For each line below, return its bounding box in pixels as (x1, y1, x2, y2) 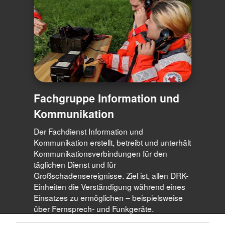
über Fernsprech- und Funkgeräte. (34, 203, 154, 214)
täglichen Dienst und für (34, 159, 117, 170)
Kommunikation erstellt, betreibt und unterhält (34, 137, 191, 148)
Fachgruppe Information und (34, 90, 180, 106)
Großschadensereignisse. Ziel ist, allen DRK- (34, 170, 189, 181)
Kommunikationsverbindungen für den (34, 148, 168, 159)
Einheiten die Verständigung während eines (34, 181, 186, 192)
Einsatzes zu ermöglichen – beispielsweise (34, 192, 183, 203)
